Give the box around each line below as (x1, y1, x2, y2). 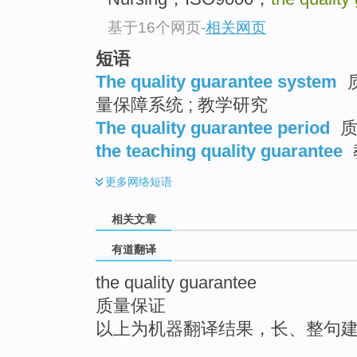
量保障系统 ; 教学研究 (96, 94, 268, 115)
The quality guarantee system (96, 71, 337, 92)
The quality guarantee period (96, 117, 330, 138)
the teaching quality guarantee (96, 140, 343, 161)
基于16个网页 (108, 18, 201, 36)
